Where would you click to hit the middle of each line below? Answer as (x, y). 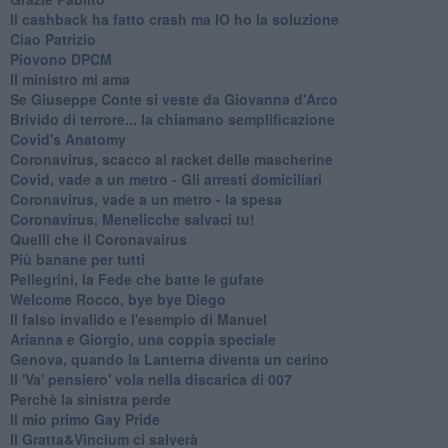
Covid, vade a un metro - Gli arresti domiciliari (165, 179)
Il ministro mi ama (69, 79)
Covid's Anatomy (67, 139)
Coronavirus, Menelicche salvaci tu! (132, 219)
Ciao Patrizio (52, 39)
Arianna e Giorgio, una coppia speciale (142, 339)
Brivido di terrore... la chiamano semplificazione (172, 119)
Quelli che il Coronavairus (98, 239)
